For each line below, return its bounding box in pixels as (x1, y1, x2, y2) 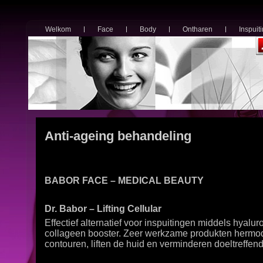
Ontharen (183, 25, 213, 33)
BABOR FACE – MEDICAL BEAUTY (45, 175, 206, 186)
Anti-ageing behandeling (45, 128, 191, 143)
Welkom (45, 25, 71, 33)
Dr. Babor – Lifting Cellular (45, 203, 161, 214)
